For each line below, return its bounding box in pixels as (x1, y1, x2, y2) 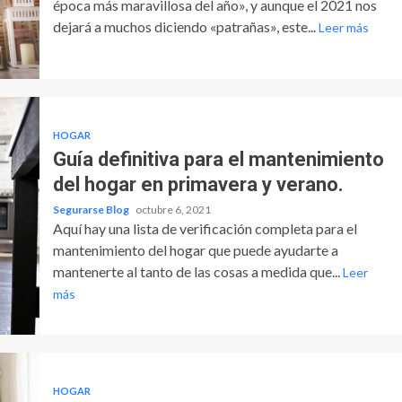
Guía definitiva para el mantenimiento (52, 147, 384, 170)
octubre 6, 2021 (135, 202, 211, 216)
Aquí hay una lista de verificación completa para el (52, 219, 357, 237)
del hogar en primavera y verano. (52, 172, 344, 196)
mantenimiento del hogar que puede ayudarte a (52, 240, 338, 258)
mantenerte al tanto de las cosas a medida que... (52, 262, 343, 280)
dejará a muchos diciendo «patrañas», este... (52, 17, 319, 35)
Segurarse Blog (52, 202, 131, 216)
